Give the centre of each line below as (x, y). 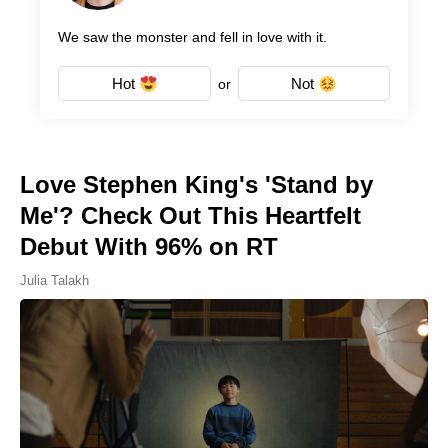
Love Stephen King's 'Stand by (196, 185)
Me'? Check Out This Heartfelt (190, 216)
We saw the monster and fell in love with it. (192, 37)
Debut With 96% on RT (149, 247)
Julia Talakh (54, 281)
